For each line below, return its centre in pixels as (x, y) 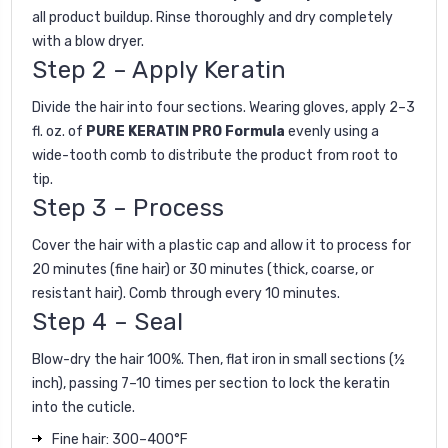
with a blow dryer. (88, 41)
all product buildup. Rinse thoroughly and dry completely (212, 17)
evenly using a (332, 131)
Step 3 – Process (128, 207)
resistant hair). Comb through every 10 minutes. (186, 293)
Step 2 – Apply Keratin (159, 69)
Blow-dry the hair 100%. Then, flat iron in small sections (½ (218, 359)
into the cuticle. (83, 407)
